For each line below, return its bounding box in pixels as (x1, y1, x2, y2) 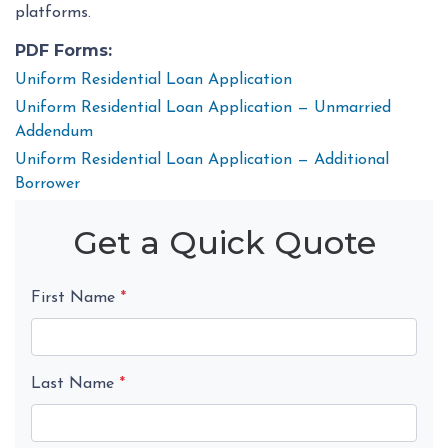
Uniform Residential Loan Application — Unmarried (15, 100, 391, 117)
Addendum (15, 124, 93, 141)
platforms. (15, 5, 91, 22)
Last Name (31, 376, 119, 393)
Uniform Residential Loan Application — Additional (15, 152, 389, 169)
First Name (31, 290, 120, 307)
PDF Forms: (15, 41, 112, 61)
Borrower (15, 176, 80, 193)
